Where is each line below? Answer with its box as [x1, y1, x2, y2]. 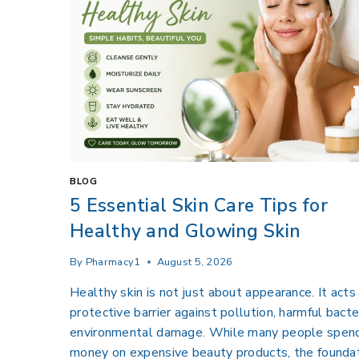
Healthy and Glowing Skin [70, 218, 301, 244]
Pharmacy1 [85, 255, 141, 270]
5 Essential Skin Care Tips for [70, 192, 328, 218]
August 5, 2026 [156, 255, 233, 270]
